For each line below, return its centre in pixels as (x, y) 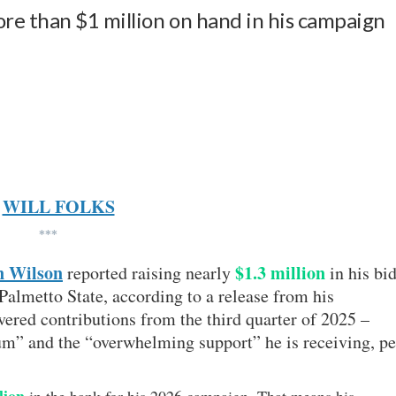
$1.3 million (280, 272)
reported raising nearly (149, 272)
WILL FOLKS (58, 206)
